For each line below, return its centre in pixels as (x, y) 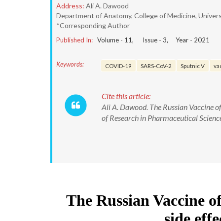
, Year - (180, 40)
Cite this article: (126, 96)
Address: (70, 6)
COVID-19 (118, 66)
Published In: (74, 40)
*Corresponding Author (93, 25)
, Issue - (147, 40)
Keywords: (70, 64)
